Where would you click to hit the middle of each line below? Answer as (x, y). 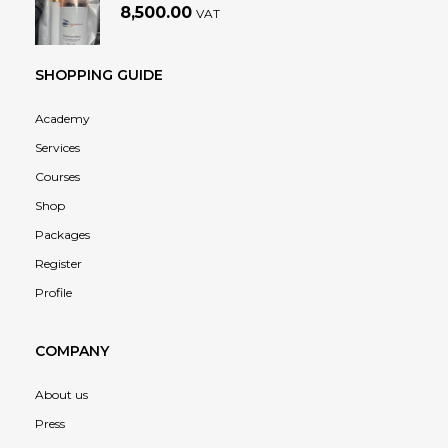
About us (61, 395)
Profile (53, 293)
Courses (57, 177)
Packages (62, 235)
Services (57, 148)
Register (58, 264)
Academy (62, 119)
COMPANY (72, 351)
